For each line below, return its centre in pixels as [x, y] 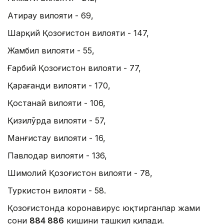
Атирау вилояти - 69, [50, 15]
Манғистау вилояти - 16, [56, 138]
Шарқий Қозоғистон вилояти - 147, [78, 33]
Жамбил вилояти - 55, [51, 50]
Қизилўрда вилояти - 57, [57, 120]
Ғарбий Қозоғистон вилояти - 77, [74, 68]
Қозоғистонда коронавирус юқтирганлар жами [104, 208]
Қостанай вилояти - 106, [56, 103]
